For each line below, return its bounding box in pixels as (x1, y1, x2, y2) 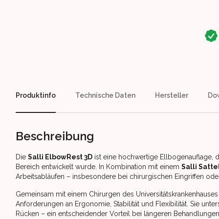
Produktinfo (16, 91, 56, 99)
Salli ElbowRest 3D (28, 153, 92, 161)
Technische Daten (75, 91, 135, 99)
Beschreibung (16, 129, 94, 143)
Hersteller (155, 91, 188, 99)
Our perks (15, 5, 50, 14)
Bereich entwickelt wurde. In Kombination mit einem (16, 163, 181, 171)
